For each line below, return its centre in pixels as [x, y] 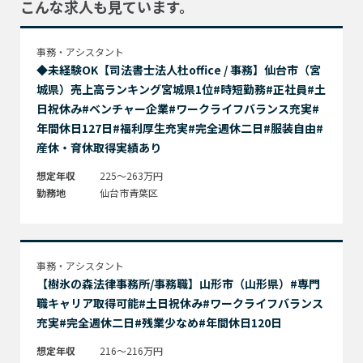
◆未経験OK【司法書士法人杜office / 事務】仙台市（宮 [179, 70]
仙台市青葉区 [129, 192]
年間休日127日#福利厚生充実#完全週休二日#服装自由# [180, 128]
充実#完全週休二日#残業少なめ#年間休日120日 [159, 322]
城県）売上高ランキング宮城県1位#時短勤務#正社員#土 [181, 89]
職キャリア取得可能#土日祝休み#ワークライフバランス [180, 303]
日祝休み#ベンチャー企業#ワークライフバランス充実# [178, 109]
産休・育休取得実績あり [99, 147]
